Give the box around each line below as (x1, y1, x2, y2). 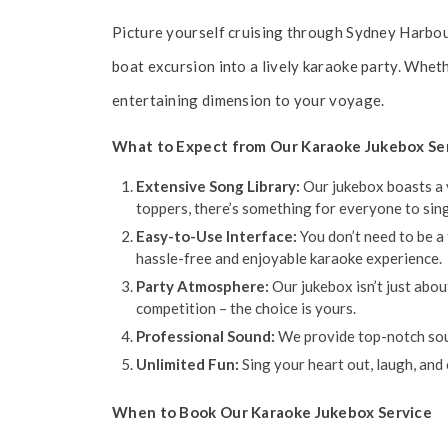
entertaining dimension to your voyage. (112, 91, 385, 109)
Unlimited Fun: (136, 355, 239, 373)
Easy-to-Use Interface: (136, 227, 297, 245)
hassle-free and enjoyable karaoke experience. (136, 249, 442, 267)
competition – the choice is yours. (136, 299, 356, 317)
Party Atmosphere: (136, 277, 269, 295)
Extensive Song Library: (136, 177, 300, 195)
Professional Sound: (136, 327, 275, 345)
